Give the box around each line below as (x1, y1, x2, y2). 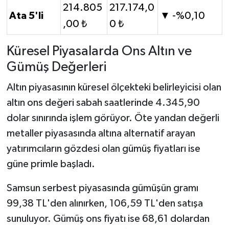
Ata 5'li (9, 11, 43, 21)
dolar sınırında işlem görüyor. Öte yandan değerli (6, 112, 219, 123)
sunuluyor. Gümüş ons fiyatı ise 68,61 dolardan (6, 213, 210, 224)
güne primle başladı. (6, 158, 95, 169)
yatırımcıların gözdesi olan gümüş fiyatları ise (6, 143, 200, 154)
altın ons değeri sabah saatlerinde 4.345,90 (6, 97, 200, 108)
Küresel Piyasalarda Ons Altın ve (6, 44, 192, 59)
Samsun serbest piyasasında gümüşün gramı (6, 182, 198, 193)
